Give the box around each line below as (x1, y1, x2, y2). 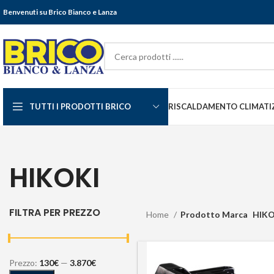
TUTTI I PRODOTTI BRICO (29, 102, 131, 111)
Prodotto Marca (180, 209, 248, 220)
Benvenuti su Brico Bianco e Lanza (3, 7, 117, 17)
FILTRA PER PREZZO (9, 206, 100, 220)
